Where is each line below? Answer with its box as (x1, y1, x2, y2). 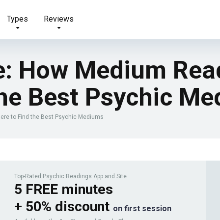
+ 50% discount (14, 198, 113, 215)
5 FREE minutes (14, 181, 116, 197)
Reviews (44, 14, 74, 24)
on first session (113, 203, 171, 213)
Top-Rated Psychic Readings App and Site (14, 172, 127, 180)
